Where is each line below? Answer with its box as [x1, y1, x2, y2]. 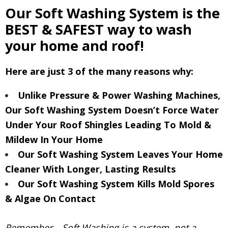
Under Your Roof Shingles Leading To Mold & [5, 118, 211, 131]
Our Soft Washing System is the [5, 3, 220, 22]
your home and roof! [5, 36, 144, 55]
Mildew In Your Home [5, 133, 103, 146]
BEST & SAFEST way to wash [5, 19, 192, 39]
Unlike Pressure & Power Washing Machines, [18, 89, 220, 101]
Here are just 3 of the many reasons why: [5, 65, 193, 77]
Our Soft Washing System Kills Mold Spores [18, 177, 214, 190]
